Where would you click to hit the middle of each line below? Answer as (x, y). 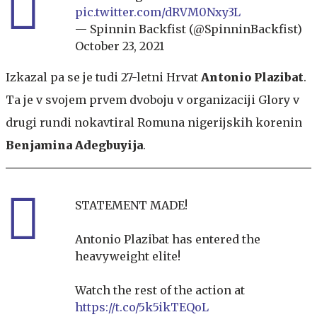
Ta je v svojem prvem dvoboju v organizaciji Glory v (152, 99)
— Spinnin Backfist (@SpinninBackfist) (189, 29)
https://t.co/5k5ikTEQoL (142, 307)
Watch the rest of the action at (160, 290)
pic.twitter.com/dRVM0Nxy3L (158, 12)
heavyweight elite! (128, 256)
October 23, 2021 (120, 46)
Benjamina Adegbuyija (74, 145)
